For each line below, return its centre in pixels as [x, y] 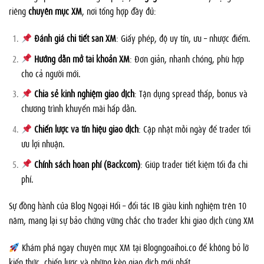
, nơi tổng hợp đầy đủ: [119, 11]
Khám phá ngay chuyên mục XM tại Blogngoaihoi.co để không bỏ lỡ [134, 247]
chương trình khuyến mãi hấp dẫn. [79, 108]
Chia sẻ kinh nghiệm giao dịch [85, 93]
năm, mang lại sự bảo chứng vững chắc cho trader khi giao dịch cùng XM [131, 220]
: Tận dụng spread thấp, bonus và [191, 93]
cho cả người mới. [51, 73]
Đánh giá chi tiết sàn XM [75, 38]
